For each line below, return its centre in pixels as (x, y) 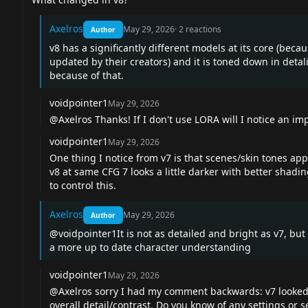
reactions (203, 29)
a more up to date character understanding (152, 247)
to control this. (83, 185)
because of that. (87, 75)
